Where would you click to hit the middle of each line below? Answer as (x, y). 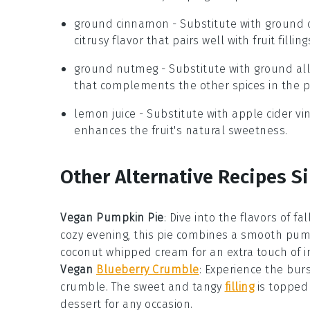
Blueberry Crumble (148, 270)
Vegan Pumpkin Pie (112, 218)
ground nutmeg (116, 69)
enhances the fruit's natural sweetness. (181, 130)
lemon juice (105, 114)
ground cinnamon (122, 24)
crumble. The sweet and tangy (143, 287)
